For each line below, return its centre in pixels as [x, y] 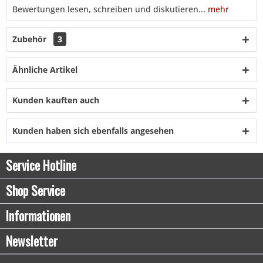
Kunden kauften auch [56, 100]
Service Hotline [41, 165]
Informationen [38, 215]
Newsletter [32, 241]
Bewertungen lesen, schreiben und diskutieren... [109, 9]
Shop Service [36, 190]
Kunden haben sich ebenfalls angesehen [93, 130]
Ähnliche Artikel [45, 69]
